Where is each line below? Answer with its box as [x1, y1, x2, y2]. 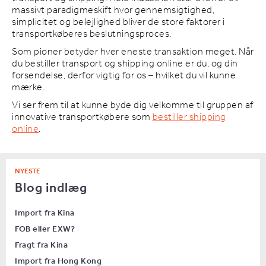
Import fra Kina [15, 205, 75, 222]
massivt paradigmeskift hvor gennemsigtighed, [12, 1, 214, 20]
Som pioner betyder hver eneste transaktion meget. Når [12, 43, 254, 62]
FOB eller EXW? [15, 221, 75, 238]
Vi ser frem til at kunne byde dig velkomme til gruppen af [12, 96, 254, 115]
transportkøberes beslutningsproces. [12, 25, 172, 44]
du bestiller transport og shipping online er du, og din [12, 55, 238, 74]
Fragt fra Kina [15, 237, 68, 254]
